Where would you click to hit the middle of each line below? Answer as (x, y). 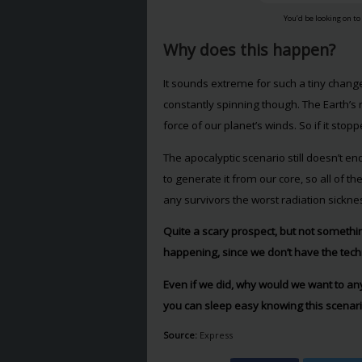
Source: (180, 335)
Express (216, 335)
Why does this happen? (249, 49)
